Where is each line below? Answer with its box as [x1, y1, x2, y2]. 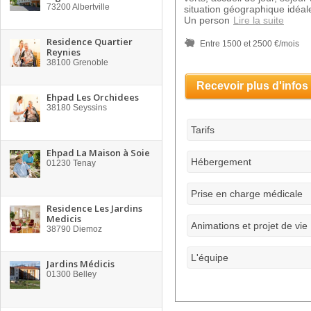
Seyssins [71, 103, 107, 112]
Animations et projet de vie [191, 220, 308, 231]
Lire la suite [233, 15, 284, 26]
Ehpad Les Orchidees [47, 91, 139, 103]
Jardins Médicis [47, 258, 115, 270]
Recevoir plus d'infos [196, 80, 308, 92]
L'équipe [191, 252, 228, 263]
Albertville [71, 2, 110, 12]
